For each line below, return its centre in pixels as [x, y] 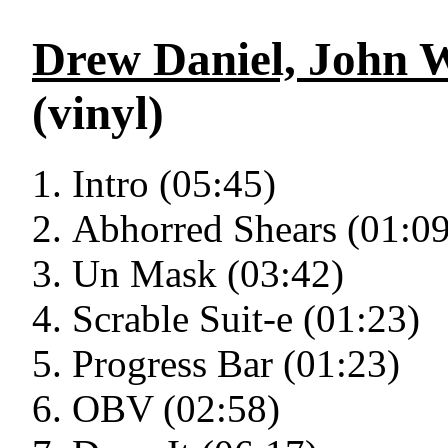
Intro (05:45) [174, 184]
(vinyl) [98, 113]
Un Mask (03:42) [208, 274]
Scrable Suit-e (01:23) [246, 319]
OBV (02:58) [176, 409]
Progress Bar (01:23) [236, 364]
